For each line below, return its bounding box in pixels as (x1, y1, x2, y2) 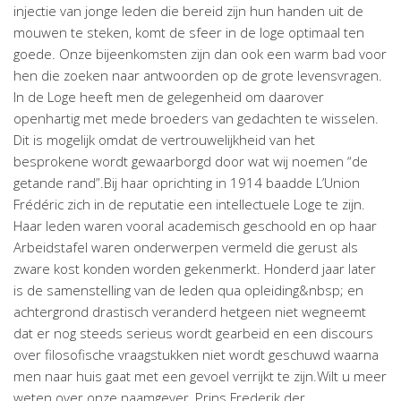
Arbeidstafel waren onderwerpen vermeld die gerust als (13, 238, 358, 256)
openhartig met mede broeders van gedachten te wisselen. (13, 109, 379, 127)
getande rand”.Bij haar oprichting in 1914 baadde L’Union (13, 174, 360, 192)
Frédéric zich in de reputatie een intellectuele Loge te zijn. (13, 195, 365, 213)
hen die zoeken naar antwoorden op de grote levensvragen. (13, 66, 382, 84)
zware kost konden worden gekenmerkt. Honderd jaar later (13, 260, 376, 277)
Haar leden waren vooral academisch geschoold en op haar (13, 217, 377, 235)
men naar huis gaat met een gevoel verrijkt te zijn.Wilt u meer (13, 367, 387, 385)
